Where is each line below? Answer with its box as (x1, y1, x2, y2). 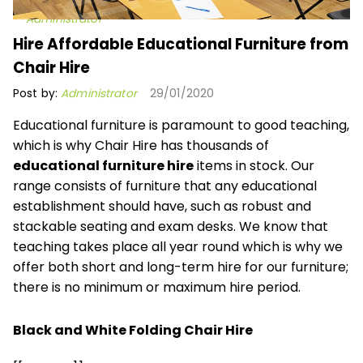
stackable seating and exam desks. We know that (13, 217, 328, 237)
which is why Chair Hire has (13, 136, 183, 156)
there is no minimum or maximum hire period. (13, 278, 301, 297)
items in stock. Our (194, 156, 314, 176)
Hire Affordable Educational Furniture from (13, 33, 348, 56)
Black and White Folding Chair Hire (13, 321, 253, 340)
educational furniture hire (13, 156, 194, 176)
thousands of (183, 136, 269, 156)
